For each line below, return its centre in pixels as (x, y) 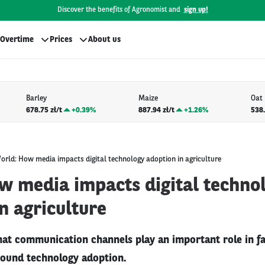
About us (104, 40)
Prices (61, 40)
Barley (36, 99)
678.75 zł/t (44, 110)
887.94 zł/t (156, 110)
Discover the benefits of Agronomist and (119, 10)
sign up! (196, 10)
